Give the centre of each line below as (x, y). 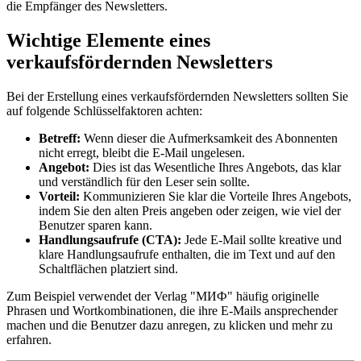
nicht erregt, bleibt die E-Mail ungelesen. (142, 153)
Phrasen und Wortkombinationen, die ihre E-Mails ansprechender (172, 311)
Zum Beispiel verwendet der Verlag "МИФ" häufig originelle (163, 297)
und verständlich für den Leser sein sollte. (144, 182)
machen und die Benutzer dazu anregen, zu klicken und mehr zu (170, 326)
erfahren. (29, 340)
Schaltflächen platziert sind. (108, 269)
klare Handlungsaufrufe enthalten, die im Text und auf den (187, 255)
